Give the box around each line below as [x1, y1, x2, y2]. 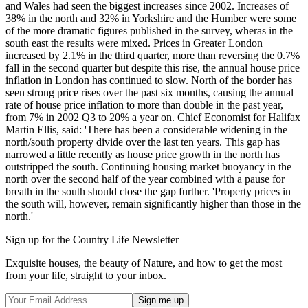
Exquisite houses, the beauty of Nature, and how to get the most [5, 256, 282, 269]
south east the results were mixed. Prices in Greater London [5, 36, 263, 49]
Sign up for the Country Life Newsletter [5, 233, 179, 245]
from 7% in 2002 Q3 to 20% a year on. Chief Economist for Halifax [5, 111, 300, 123]
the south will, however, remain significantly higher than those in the [5, 197, 301, 210]
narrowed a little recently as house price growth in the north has [5, 148, 280, 160]
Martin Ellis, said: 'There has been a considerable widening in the [5, 123, 287, 135]
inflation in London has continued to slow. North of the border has [5, 74, 292, 86]
